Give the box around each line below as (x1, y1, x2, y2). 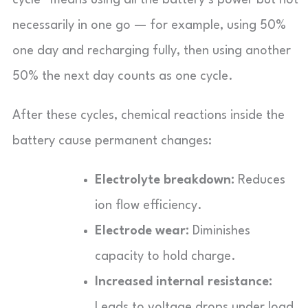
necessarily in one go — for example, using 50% (12, 19, 286, 32)
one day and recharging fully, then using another (12, 44, 291, 57)
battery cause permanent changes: (12, 134, 212, 147)
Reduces (234, 173, 285, 186)
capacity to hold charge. (95, 250, 236, 263)
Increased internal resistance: (95, 275, 272, 288)
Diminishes (189, 224, 250, 237)
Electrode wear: (95, 224, 189, 237)
